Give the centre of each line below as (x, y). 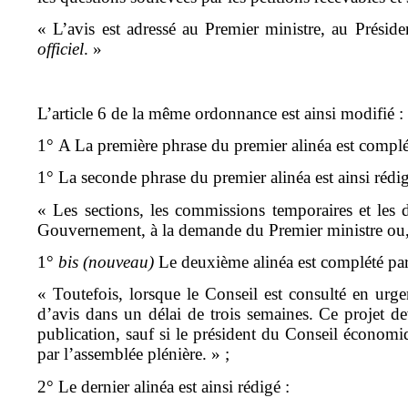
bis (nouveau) (107, 262)
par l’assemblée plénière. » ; (134, 354)
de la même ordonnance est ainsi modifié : (258, 113)
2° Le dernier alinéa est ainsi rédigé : (164, 386)
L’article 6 (75, 113)
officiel (61, 49)
